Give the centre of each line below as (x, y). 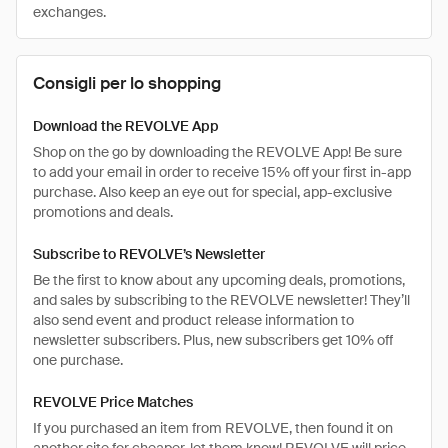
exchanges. (69, 12)
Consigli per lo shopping (127, 83)
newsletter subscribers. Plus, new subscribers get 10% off (213, 340)
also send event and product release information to (193, 320)
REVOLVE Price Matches (113, 402)
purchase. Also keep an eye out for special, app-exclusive (212, 192)
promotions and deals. (103, 212)
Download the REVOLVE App (126, 126)
